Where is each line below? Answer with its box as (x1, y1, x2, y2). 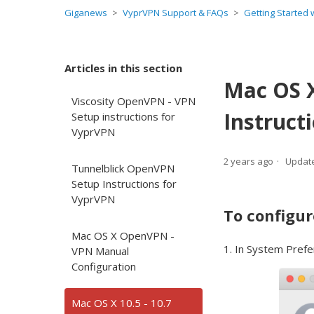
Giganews (64, 6, 107, 19)
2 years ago (224, 155, 274, 168)
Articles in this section (64, 61, 182, 75)
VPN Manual (71, 244, 129, 258)
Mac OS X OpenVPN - (71, 228, 175, 243)
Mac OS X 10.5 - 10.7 (71, 296, 172, 310)
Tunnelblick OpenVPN (71, 161, 175, 175)
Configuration (71, 259, 136, 273)
